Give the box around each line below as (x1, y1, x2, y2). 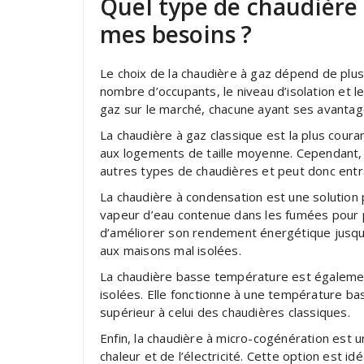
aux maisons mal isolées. (100, 242, 241, 258)
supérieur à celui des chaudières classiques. (100, 304, 350, 320)
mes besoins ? (100, 19, 253, 50)
